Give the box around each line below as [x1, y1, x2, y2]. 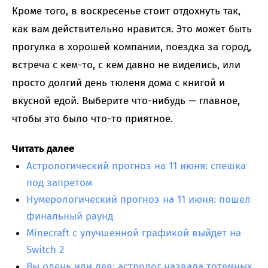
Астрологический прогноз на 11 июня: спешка [26, 160, 246, 173]
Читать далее [12, 142, 74, 156]
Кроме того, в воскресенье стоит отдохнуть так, [12, 5, 240, 18]
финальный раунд [26, 210, 113, 223]
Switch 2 [26, 243, 64, 257]
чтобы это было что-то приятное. [12, 112, 173, 126]
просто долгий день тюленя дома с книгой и [12, 77, 225, 90]
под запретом [26, 176, 92, 190]
